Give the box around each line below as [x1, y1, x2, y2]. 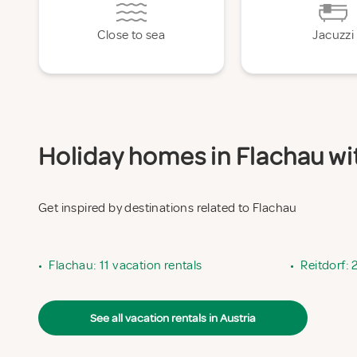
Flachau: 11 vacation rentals [49, 257, 202, 273]
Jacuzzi [312, 27, 355, 43]
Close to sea [97, 27, 166, 43]
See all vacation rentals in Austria [90, 310, 256, 326]
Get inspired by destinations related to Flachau [38, 200, 297, 216]
